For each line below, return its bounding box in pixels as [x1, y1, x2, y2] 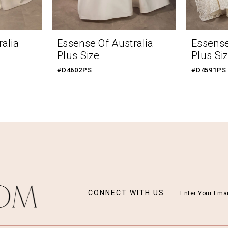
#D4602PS [57, 66, 92, 74]
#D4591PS [191, 66, 226, 74]
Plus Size [57, 49, 100, 62]
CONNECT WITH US [88, 189, 164, 197]
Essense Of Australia [57, 37, 154, 50]
